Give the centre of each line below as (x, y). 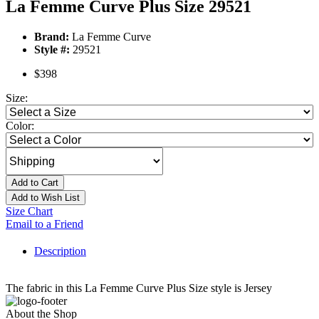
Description (60, 251)
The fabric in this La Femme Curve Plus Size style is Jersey (139, 288)
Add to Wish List (46, 198)
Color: (20, 126)
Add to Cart (35, 183)
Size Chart (29, 211)
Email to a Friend (45, 224)
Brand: (52, 37)
